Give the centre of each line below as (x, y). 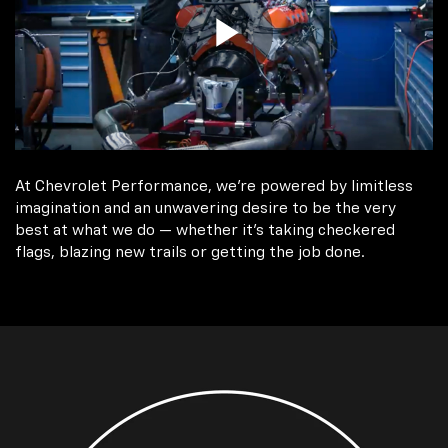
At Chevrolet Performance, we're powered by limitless (214, 186)
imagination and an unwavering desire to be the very (205, 208)
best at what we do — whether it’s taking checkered (205, 230)
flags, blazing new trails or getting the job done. (190, 252)
